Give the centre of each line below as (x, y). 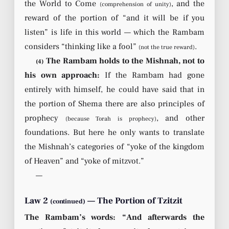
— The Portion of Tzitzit (134, 200)
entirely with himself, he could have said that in (114, 89)
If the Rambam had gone (152, 75)
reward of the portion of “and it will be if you (114, 18)
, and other (180, 118)
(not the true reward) (167, 47)
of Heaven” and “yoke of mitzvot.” (84, 161)
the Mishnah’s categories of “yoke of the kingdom (114, 146)
